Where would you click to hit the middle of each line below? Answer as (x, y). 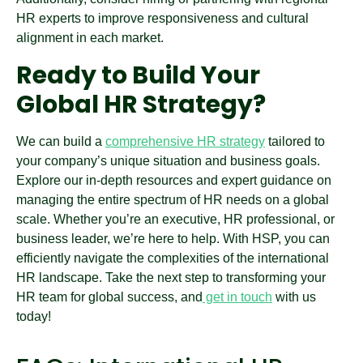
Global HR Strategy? (141, 105)
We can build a (61, 141)
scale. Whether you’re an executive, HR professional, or (175, 219)
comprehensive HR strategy (185, 141)
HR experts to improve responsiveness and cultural (162, 18)
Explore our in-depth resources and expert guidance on (174, 180)
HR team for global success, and (109, 297)
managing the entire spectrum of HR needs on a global (173, 200)
